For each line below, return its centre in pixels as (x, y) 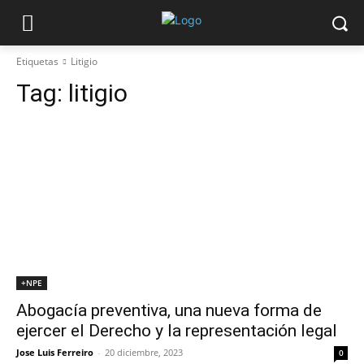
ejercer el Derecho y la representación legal (177, 331)
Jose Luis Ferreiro (55, 352)
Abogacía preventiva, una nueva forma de (169, 310)
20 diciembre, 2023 (144, 352)
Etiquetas (37, 61)
